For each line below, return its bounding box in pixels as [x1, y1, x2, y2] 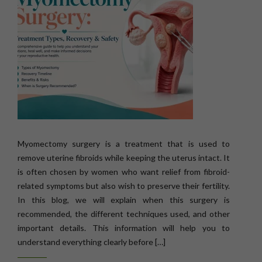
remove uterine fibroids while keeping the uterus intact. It [18, 153, 230, 163]
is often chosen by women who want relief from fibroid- [18, 167, 230, 177]
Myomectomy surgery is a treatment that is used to [18, 139, 230, 149]
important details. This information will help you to [18, 223, 230, 233]
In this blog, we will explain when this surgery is [18, 195, 230, 205]
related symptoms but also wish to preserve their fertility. [18, 181, 230, 191]
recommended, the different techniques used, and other [18, 209, 230, 219]
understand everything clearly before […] [18, 237, 166, 247]
